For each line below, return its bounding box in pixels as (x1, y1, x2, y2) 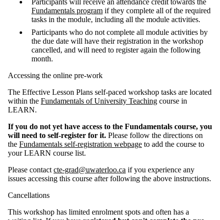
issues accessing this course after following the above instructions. (8, 174, 211, 183)
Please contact (8, 165, 54, 174)
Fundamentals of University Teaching (41, 97, 157, 106)
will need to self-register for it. (8, 131, 108, 140)
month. (31, 55, 53, 63)
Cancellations (8, 191, 50, 200)
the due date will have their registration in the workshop (31, 37, 203, 46)
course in (157, 97, 187, 106)
